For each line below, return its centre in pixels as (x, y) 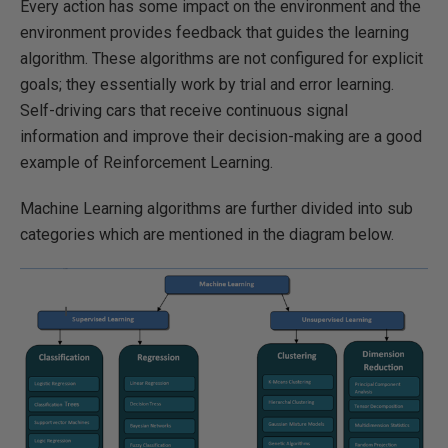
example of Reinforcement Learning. (146, 162)
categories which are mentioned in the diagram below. (207, 234)
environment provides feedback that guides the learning (214, 32)
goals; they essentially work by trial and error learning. (207, 84)
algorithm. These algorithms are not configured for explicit (221, 58)
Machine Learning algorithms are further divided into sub (216, 208)
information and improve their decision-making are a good (221, 136)
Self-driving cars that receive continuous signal (184, 110)
